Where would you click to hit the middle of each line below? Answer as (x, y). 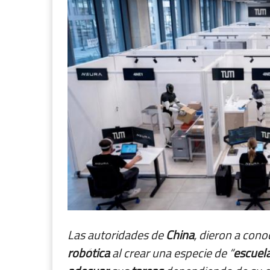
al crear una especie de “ (171, 253)
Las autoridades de (117, 235)
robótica (89, 253)
